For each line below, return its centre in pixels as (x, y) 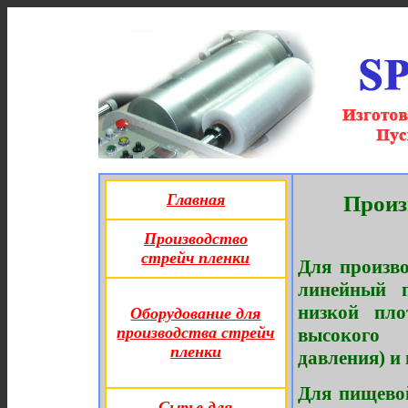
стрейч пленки (196, 258)
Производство (196, 239)
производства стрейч (196, 332)
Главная (196, 199)
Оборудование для (196, 313)
